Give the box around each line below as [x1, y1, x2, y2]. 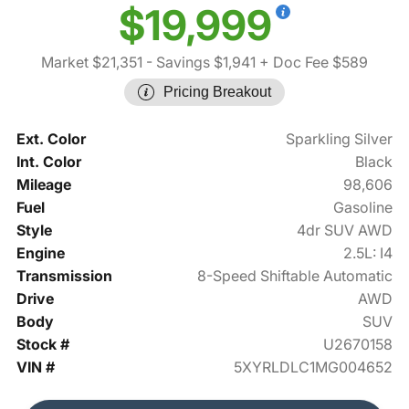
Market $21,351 [41, 53, 142, 72]
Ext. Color [16, 130, 86, 149]
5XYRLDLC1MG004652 [234, 358, 393, 377]
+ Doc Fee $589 [256, 53, 368, 72]
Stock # [16, 335, 69, 354]
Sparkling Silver [286, 130, 393, 149]
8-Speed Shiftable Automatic [197, 267, 393, 286]
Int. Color [16, 152, 81, 172]
